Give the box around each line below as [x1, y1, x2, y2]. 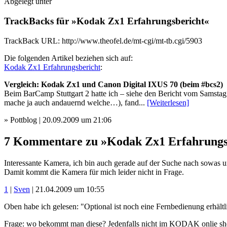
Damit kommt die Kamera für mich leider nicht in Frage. [4, 167, 184, 176]
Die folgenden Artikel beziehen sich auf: [4, 53, 133, 62]
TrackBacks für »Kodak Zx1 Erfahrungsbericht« [4, 16, 209, 27]
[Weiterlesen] [147, 98, 189, 107]
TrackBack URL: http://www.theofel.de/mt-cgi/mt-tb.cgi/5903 [4, 36, 202, 45]
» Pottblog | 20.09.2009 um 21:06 [4, 115, 111, 124]
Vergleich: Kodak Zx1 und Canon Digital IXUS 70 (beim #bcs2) [4, 80, 223, 89]
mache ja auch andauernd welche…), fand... [4, 98, 147, 107]
